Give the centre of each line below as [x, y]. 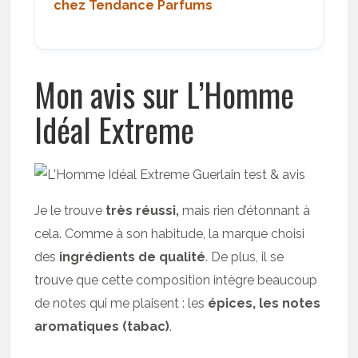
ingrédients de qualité [131, 257]
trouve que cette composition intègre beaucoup [176, 280]
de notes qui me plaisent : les [121, 303]
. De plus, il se [245, 257]
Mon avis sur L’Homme [165, 94]
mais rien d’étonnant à [245, 211]
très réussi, [143, 211]
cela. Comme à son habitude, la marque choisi [170, 234]
